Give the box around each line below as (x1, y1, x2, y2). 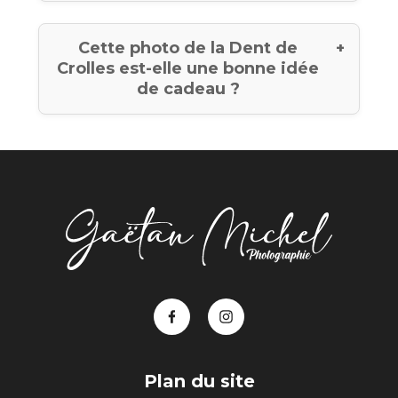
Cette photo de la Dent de (78, 37, 298, 58)
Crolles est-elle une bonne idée (57, 58, 320, 78)
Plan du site (143, 370, 255, 392)
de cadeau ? (136, 78, 240, 99)
